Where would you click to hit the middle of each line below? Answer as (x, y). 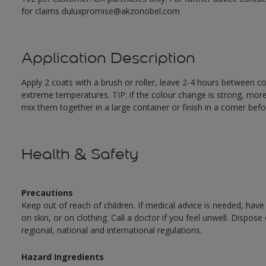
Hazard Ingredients (62, 257)
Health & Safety (80, 154)
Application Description (108, 58)
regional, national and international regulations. (111, 230)
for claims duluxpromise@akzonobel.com (100, 11)
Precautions (47, 193)
